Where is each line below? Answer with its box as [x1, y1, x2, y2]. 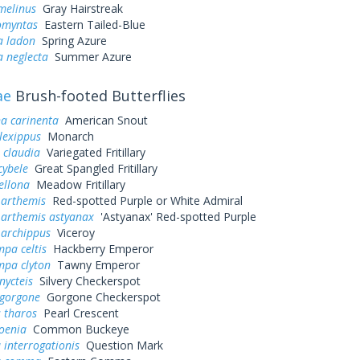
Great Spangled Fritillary [27, 161, 157, 176]
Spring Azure [35, 33, 107, 48]
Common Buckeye [26, 321, 129, 337]
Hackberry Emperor [46, 241, 153, 256]
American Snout [58, 112, 148, 128]
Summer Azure [47, 49, 132, 64]
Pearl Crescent [36, 305, 119, 321]
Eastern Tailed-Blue [37, 17, 145, 32]
